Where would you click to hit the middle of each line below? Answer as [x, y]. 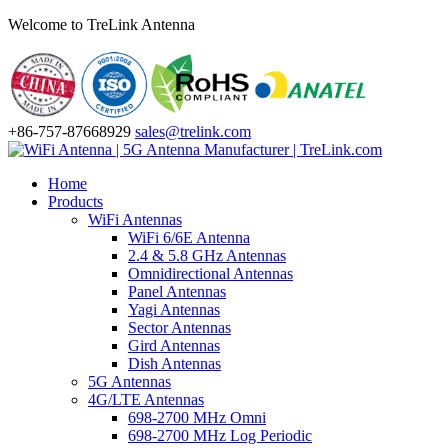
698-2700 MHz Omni [197, 417]
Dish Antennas [174, 363]
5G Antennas [129, 381]
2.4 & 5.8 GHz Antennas [207, 255]
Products [75, 201]
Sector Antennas [179, 327]
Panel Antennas [177, 291]
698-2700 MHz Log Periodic [220, 435]
